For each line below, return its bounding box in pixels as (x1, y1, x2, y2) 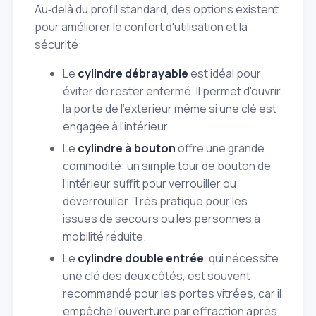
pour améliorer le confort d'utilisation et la (35, 18, 248, 35)
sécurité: (35, 36, 82, 52)
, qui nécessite (204, 250, 279, 267)
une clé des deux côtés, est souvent (63, 268, 250, 284)
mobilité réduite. (63, 228, 146, 244)
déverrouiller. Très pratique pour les (63, 193, 248, 209)
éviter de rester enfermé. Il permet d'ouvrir (63, 83, 281, 99)
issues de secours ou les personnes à (63, 210, 260, 226)
